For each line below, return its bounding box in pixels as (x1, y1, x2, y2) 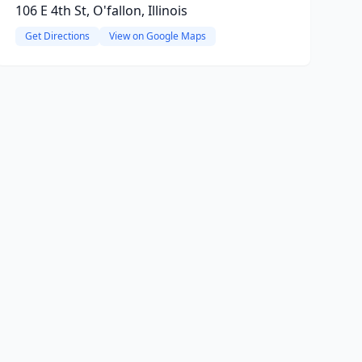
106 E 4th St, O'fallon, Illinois (15, 2, 187, 19)
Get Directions (24, 29, 90, 43)
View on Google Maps (108, 29, 206, 43)
